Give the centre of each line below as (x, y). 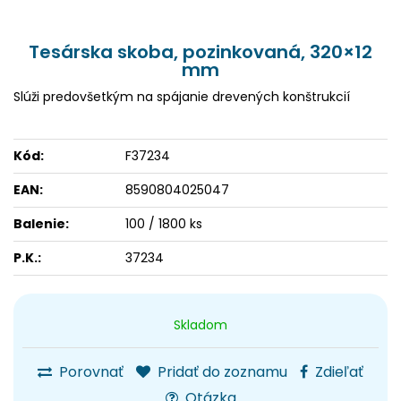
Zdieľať (337, 372)
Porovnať (90, 372)
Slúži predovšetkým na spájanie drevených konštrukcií (182, 97)
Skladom (200, 325)
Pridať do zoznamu (221, 372)
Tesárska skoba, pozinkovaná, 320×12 (200, 52)
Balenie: (41, 224)
